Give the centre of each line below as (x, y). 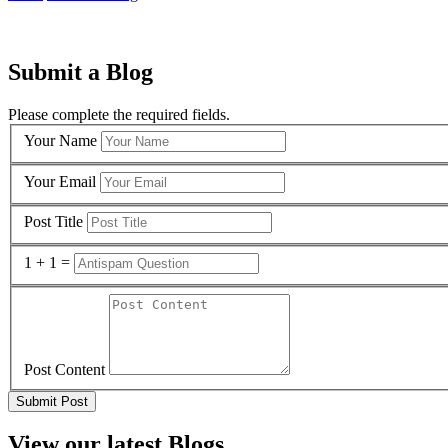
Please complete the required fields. (119, 114)
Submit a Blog (80, 71)
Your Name (60, 141)
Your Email (60, 181)
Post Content (64, 369)
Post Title (53, 222)
